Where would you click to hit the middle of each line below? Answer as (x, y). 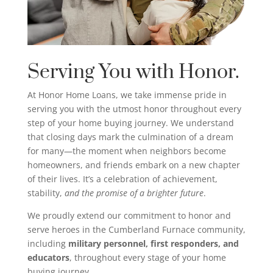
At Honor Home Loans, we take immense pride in (127, 94)
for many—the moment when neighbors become (126, 151)
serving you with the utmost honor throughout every (134, 108)
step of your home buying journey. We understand (130, 122)
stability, (46, 193)
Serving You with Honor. (133, 72)
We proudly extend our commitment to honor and (129, 215)
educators (48, 257)
